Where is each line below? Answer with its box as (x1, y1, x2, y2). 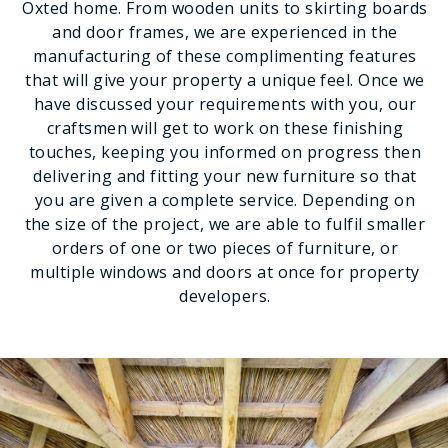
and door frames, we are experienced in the (52, 21, 398, 43)
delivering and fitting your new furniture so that (33, 165, 417, 187)
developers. (179, 285, 271, 307)
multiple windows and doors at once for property (30, 261, 420, 283)
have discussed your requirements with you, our (33, 93, 417, 115)
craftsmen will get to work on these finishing (46, 117, 404, 139)
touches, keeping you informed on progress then (28, 141, 422, 163)
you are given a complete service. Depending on (34, 189, 416, 211)
